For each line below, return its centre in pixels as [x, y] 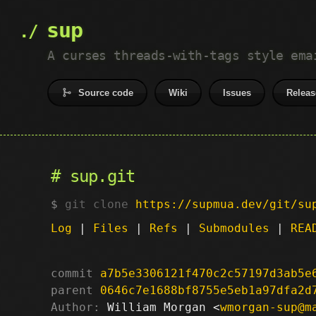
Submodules [234, 228]
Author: [75, 307]
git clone [100, 204]
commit [72, 273]
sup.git [102, 176]
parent [72, 290]
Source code [106, 93]
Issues [237, 93]
